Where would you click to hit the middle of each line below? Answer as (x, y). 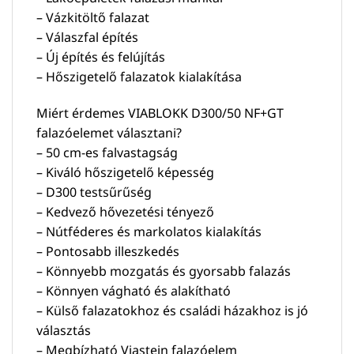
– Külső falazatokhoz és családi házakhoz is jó (172, 310)
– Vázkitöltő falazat (93, 17)
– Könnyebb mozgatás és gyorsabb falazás (164, 271)
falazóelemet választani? (109, 132)
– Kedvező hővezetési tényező (125, 211)
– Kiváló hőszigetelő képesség (125, 172)
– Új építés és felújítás (101, 56)
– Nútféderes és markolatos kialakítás (149, 231)
